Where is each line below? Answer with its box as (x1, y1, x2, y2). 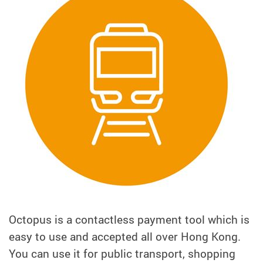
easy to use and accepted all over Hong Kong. (9, 228, 241, 244)
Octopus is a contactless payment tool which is (9, 211, 249, 227)
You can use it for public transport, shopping (9, 245, 235, 261)
